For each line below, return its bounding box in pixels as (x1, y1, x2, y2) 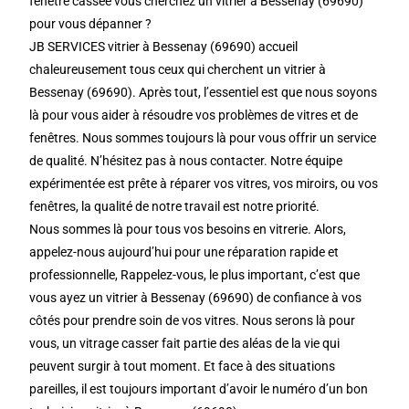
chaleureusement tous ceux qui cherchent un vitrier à (29, 62, 327, 77)
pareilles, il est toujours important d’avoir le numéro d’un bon (29, 382, 369, 396)
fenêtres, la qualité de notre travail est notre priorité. (29, 199, 320, 214)
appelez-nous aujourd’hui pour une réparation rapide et (29, 245, 340, 259)
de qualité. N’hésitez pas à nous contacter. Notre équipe (29, 153, 343, 168)
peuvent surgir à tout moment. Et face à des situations (29, 359, 336, 373)
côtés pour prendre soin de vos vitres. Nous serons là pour (29, 313, 356, 328)
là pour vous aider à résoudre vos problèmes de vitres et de (29, 108, 359, 122)
